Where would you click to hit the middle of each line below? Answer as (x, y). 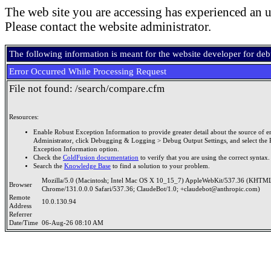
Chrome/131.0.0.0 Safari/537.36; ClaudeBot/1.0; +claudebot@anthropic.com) (151, 189)
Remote (20, 198)
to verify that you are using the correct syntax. (204, 157)
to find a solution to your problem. (160, 166)
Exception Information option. (76, 149)
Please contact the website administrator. (108, 27)
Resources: (24, 117)
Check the (48, 157)
